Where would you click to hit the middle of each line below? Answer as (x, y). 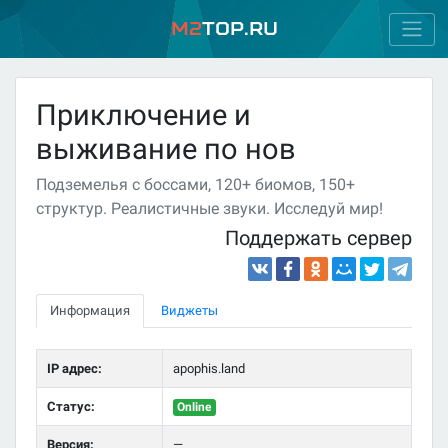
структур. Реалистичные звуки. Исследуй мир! (209, 208)
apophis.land (208, 368)
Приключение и (143, 115)
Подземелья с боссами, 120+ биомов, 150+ (195, 184)
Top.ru (239, 29)
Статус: (70, 406)
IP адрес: (74, 368)
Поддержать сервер (318, 239)
